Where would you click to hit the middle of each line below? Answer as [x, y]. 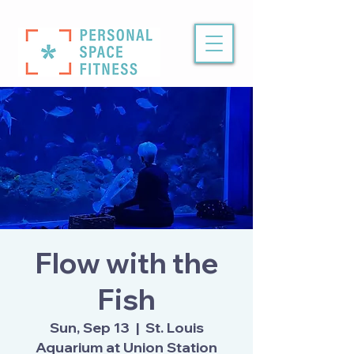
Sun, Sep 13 [89, 328]
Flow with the [126, 263]
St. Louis [174, 328]
